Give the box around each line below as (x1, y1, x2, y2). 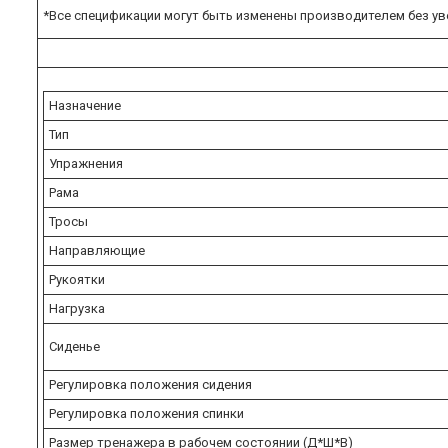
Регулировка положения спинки (49, 405, 244, 421)
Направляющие (49, 242, 145, 258)
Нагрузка (49, 300, 105, 316)
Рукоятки (49, 271, 105, 287)
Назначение (49, 97, 121, 113)
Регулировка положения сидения (49, 376, 252, 392)
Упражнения (49, 155, 123, 171)
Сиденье (49, 338, 100, 354)
